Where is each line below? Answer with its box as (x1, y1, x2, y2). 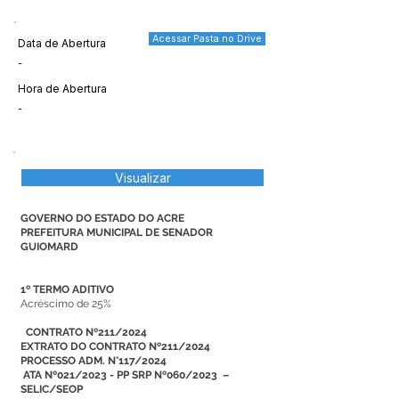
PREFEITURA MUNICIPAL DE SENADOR (20, 226, 213, 239)
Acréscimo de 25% (20, 297, 114, 310)
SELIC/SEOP (20, 383, 83, 395)
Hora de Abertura (18, 82, 107, 95)
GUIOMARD (20, 240, 78, 253)
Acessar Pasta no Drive (152, 33, 262, 45)
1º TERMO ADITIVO (20, 283, 114, 296)
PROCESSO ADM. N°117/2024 (20, 354, 167, 367)
